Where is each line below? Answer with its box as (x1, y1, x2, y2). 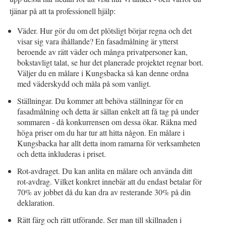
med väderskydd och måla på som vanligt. (17, 78, 151, 89)
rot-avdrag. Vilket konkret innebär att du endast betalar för (17, 176, 202, 187)
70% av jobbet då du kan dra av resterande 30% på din (17, 186, 191, 197)
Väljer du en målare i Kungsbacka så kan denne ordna (17, 67, 189, 78)
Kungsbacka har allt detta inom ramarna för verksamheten (17, 137, 201, 148)
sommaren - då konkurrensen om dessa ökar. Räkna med (17, 116, 197, 127)
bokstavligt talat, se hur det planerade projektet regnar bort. (17, 56, 204, 68)
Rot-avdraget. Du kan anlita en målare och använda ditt (17, 165, 193, 176)
